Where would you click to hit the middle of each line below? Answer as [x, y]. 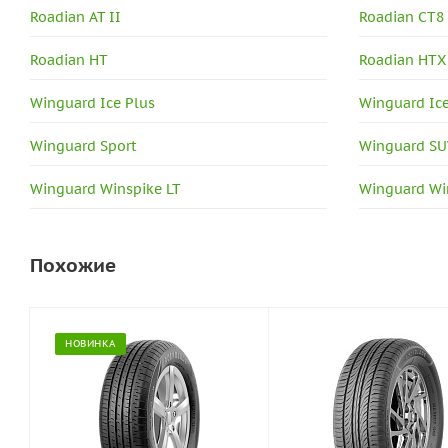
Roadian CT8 [402, 16]
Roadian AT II [75, 16]
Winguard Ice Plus [92, 102]
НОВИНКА [90, 343]
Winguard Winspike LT [105, 188]
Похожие [73, 264]
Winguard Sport [83, 145]
